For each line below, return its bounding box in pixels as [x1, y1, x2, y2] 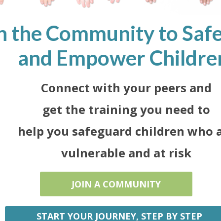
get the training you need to [42, 101, 210, 118]
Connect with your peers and [41, 79, 212, 96]
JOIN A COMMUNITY [72, 178, 161, 190]
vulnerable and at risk [61, 145, 191, 161]
